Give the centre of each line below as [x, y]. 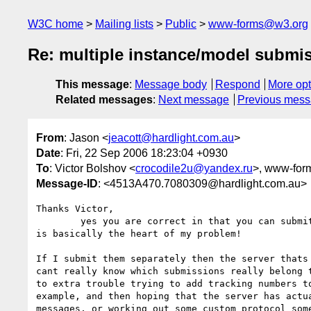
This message [92, 85]
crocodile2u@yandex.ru [194, 168]
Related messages [104, 100]
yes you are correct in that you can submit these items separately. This [58, 221]
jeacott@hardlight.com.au [171, 137]
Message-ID [67, 183]
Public [181, 24]
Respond [237, 85]
